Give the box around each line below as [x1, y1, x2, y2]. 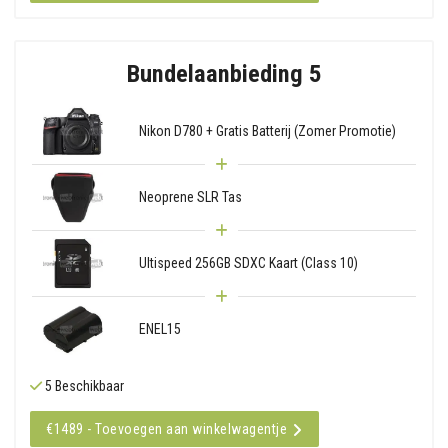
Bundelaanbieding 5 [127, 58, 321, 88]
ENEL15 [138, 320, 181, 337]
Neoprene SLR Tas [138, 188, 242, 205]
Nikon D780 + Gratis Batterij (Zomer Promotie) [138, 122, 396, 139]
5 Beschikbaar [42, 377, 124, 394]
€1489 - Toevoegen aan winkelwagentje [46, 420, 287, 437]
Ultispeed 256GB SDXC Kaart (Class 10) [138, 254, 358, 271]
